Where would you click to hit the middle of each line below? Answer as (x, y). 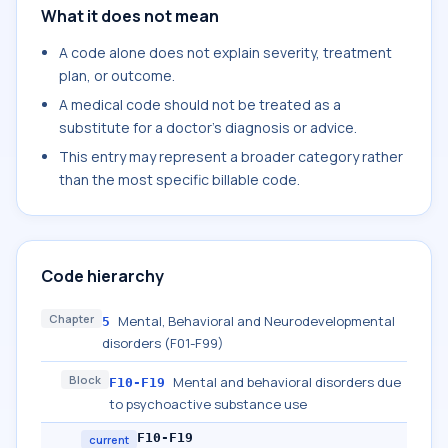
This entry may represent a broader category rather (231, 156)
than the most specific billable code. (179, 179)
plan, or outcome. (117, 75)
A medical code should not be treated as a (200, 104)
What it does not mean (130, 16)
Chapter (71, 318)
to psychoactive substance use (208, 404)
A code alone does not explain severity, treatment (225, 52)
